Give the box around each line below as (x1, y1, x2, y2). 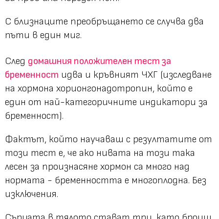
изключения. (5, 188, 58, 200)
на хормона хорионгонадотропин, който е (5, 82, 193, 94)
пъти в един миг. (5, 29, 82, 41)
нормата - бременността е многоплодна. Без (5, 174, 206, 186)
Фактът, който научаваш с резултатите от (5, 133, 212, 145)
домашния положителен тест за (28, 55, 171, 67)
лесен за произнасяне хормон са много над (5, 160, 190, 173)
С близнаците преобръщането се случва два (5, 15, 204, 27)
